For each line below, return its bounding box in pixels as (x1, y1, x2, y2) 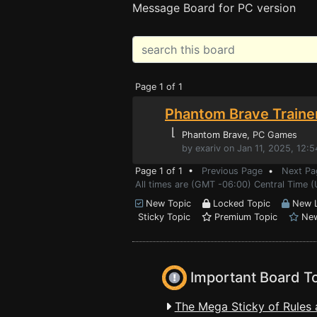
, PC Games (247, 129, 297, 140)
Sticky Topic (135, 212, 202, 222)
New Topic (143, 198, 202, 209)
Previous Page (202, 166, 263, 176)
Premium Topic (212, 212, 289, 222)
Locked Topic (210, 198, 282, 209)
